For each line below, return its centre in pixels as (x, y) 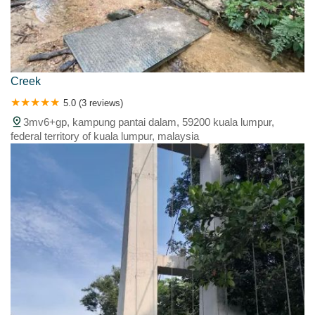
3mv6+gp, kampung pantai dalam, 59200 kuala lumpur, (149, 122)
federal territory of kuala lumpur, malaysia (105, 136)
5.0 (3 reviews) (93, 103)
